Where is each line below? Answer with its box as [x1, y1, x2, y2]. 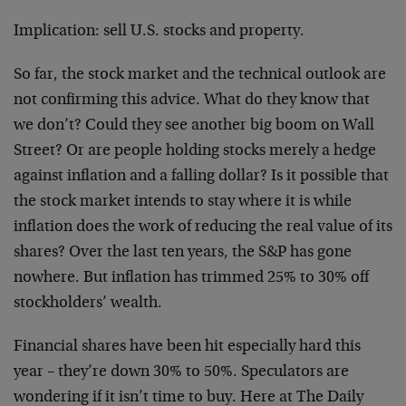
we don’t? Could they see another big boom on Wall [14, 118, 374, 134]
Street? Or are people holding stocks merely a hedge [14, 143, 376, 159]
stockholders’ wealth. [14, 295, 162, 312]
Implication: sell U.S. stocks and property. [14, 24, 304, 40]
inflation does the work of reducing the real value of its [14, 219, 392, 236]
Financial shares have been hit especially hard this [14, 339, 361, 355]
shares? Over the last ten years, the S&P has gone [14, 245, 352, 261]
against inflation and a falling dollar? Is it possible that [14, 169, 389, 185]
